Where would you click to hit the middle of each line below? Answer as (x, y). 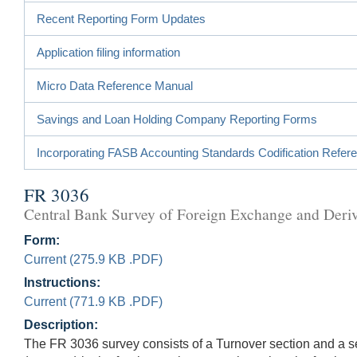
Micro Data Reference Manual (115, 85)
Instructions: (62, 282)
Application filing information (108, 52)
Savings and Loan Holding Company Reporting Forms (177, 119)
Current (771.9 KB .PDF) (93, 301)
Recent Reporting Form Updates (121, 18)
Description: (61, 324)
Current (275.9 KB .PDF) (93, 259)
